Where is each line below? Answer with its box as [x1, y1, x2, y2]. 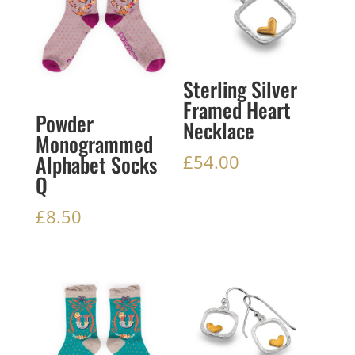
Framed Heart [183, 94, 292, 126]
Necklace [183, 115, 255, 147]
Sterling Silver [183, 74, 298, 105]
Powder [35, 108, 94, 139]
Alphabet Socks [35, 149, 157, 181]
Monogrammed [35, 128, 153, 160]
